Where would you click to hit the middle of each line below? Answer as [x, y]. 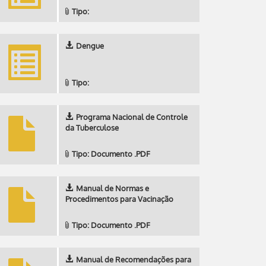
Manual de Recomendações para [134, 259]
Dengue [90, 46]
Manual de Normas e [113, 188]
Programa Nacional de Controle [132, 117]
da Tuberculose [92, 128]
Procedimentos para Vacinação [119, 199]
